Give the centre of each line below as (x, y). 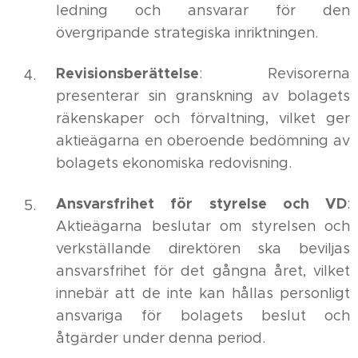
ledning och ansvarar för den (203, 10)
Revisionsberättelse (127, 73)
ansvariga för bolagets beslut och (203, 316)
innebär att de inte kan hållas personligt (203, 293)
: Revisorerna (274, 74)
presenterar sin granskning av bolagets (203, 96)
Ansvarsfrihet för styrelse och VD (201, 203)
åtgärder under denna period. (161, 338)
